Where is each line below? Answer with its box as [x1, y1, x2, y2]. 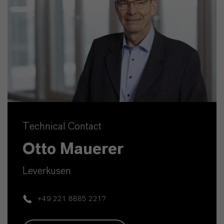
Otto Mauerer [22, 140, 123, 157]
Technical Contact [22, 121, 101, 131]
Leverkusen [22, 165, 71, 176]
